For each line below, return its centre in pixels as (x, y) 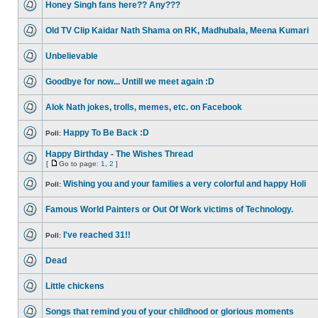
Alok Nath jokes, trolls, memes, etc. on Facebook (144, 107)
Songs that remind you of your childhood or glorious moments (170, 312)
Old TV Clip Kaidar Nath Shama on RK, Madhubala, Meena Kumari (177, 31)
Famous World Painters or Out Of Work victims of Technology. (169, 209)
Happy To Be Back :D (106, 133)
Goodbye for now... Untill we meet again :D (130, 82)
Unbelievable (72, 56)
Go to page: (80, 164)
